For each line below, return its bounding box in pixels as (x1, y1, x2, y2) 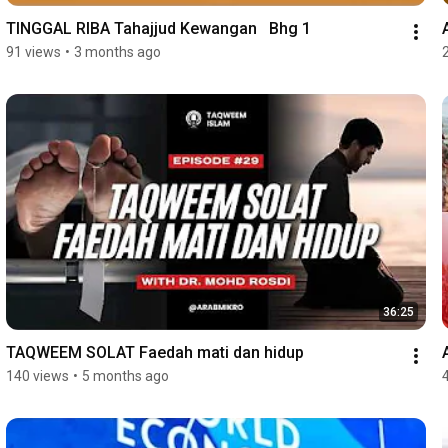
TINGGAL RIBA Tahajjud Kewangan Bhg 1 (5, 18, 311, 38)
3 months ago (73, 43, 161, 60)
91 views (5, 43, 61, 60)
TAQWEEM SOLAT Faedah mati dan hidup (5, 343, 304, 363)
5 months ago (81, 368, 169, 385)
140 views (5, 368, 69, 385)
